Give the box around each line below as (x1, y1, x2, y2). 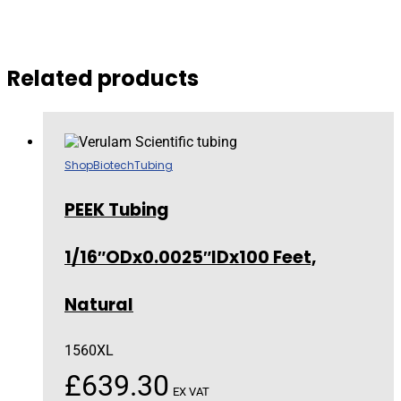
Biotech (93, 157, 134, 173)
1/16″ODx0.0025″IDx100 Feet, (64, 244, 316, 269)
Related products (7, 63, 199, 93)
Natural (64, 292, 133, 317)
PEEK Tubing (64, 197, 169, 222)
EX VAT (173, 384, 209, 398)
